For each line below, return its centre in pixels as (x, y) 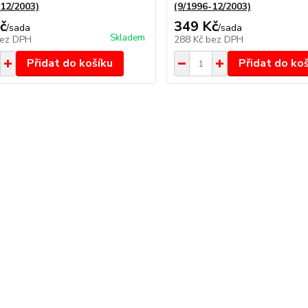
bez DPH (225, 40)
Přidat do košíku (69, 63)
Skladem (128, 38)
